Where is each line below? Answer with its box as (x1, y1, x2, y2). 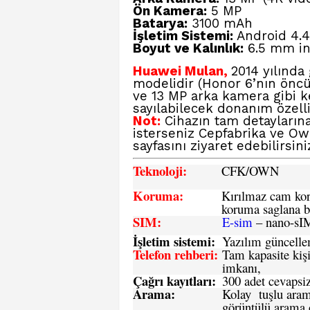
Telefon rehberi (133, 245, 214, 264)
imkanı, (222, 259, 261, 276)
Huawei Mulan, (133, 64, 228, 79)
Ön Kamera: (133, 3, 207, 19)
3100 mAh (188, 16, 253, 31)
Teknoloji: (133, 161, 187, 180)
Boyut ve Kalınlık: (133, 41, 244, 56)
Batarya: (133, 16, 188, 31)
